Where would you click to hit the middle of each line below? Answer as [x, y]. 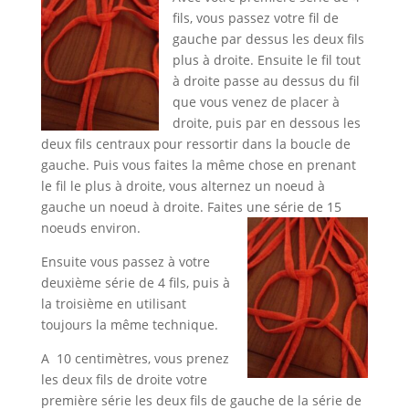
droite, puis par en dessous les [266, 123]
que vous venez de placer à [256, 102]
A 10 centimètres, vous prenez [135, 359]
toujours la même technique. [129, 325]
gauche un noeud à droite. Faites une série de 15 [191, 207]
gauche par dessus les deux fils [268, 39]
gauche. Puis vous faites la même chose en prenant [198, 165]
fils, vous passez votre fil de [255, 18]
